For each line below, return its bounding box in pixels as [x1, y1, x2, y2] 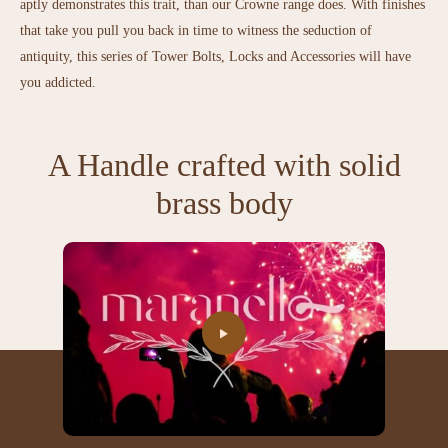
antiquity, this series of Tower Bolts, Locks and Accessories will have [20, 48, 412, 64]
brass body [155, 184, 293, 221]
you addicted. [20, 74, 97, 90]
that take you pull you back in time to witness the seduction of [20, 22, 373, 38]
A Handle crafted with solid [47, 146, 401, 183]
